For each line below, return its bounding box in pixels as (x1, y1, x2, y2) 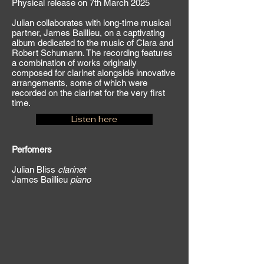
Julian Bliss (12, 164, 58, 174)
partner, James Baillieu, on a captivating (12, 28, 164, 38)
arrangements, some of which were (12, 78, 147, 88)
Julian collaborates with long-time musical (12, 18, 171, 28)
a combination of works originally (12, 58, 137, 68)
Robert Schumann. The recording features (12, 48, 173, 58)
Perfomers (12, 144, 52, 154)
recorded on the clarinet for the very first (12, 88, 165, 98)
